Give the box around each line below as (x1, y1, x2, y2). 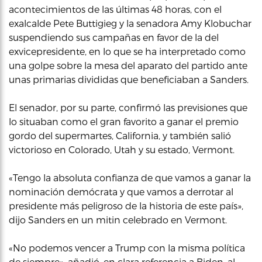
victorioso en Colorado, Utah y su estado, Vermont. (9, 144, 235, 155)
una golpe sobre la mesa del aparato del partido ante (9, 60, 247, 71)
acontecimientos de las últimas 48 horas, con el (9, 4, 222, 15)
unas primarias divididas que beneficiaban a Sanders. (9, 74, 249, 85)
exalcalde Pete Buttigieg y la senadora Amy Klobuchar (9, 18, 251, 29)
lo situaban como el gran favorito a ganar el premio (9, 116, 239, 127)
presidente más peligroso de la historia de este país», (9, 200, 243, 211)
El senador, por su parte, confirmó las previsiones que (9, 102, 247, 113)
